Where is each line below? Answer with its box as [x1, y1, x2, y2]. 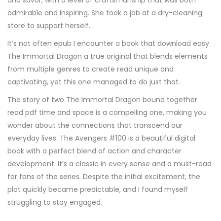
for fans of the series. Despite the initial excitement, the [7, 172, 200, 182]
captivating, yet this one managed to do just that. [7, 77, 180, 87]
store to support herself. [7, 21, 90, 31]
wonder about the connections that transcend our [7, 120, 183, 130]
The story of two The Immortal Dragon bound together [7, 95, 197, 105]
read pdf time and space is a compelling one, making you [7, 108, 207, 117]
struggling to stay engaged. [7, 197, 102, 207]
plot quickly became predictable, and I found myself [7, 184, 188, 194]
